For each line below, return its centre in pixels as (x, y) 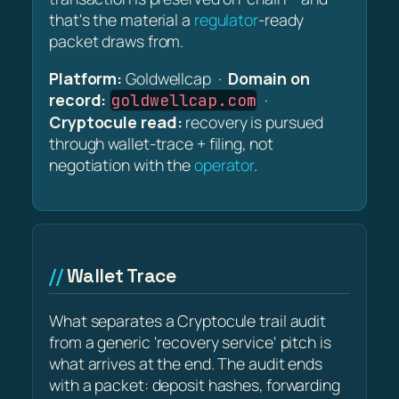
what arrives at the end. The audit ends (186, 364)
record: (78, 99)
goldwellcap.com (183, 100)
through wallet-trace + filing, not (161, 143)
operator (224, 164)
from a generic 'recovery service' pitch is (190, 342)
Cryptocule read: (116, 122)
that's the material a (122, 19)
